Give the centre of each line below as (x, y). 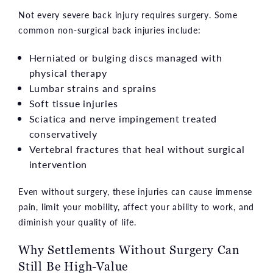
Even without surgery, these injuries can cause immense (136, 191)
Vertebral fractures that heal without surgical (137, 149)
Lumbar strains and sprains (93, 88)
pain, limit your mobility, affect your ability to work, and (136, 206)
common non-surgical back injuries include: (110, 30)
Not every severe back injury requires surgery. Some (128, 14)
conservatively (63, 133)
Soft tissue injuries (73, 103)
